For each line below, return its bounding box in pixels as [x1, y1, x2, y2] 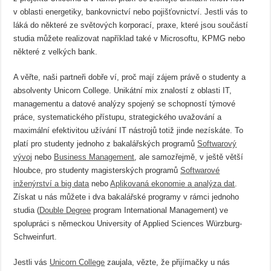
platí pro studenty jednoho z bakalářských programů [13, 139, 198, 149]
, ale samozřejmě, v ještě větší [134, 152, 244, 162]
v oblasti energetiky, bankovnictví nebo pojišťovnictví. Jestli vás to [13, 7, 248, 17]
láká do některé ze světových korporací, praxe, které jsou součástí [13, 21, 249, 30]
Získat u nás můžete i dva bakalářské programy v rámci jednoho [13, 192, 240, 202]
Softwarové [180, 166, 220, 175]
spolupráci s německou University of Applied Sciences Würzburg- [13, 219, 243, 229]
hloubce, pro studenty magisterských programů [13, 166, 181, 175]
